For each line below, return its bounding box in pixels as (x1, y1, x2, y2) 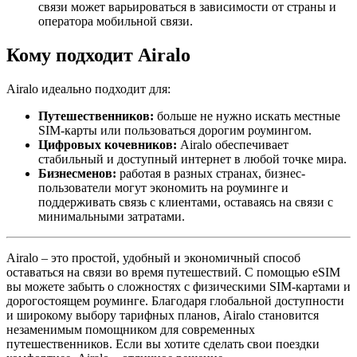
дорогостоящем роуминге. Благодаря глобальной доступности (6, 293, 344, 308)
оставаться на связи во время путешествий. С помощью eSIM (6, 265, 340, 279)
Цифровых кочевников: (38, 137, 177, 151)
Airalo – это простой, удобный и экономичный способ (6, 250, 300, 265)
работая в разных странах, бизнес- (116, 166, 305, 180)
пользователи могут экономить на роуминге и (38, 180, 288, 194)
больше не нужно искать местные (154, 108, 340, 123)
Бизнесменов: (38, 166, 116, 180)
